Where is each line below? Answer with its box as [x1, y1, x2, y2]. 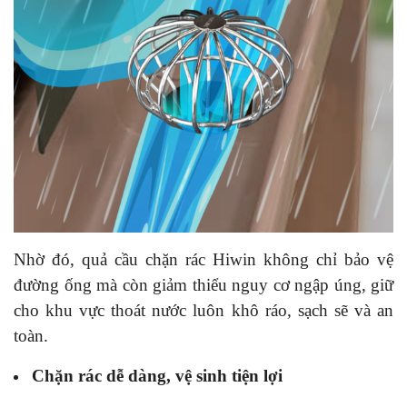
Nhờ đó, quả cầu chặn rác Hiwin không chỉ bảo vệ [14, 249, 393, 269]
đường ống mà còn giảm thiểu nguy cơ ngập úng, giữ [14, 274, 393, 294]
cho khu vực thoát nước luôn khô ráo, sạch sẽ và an [14, 300, 393, 320]
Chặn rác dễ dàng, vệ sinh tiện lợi [32, 365, 283, 385]
